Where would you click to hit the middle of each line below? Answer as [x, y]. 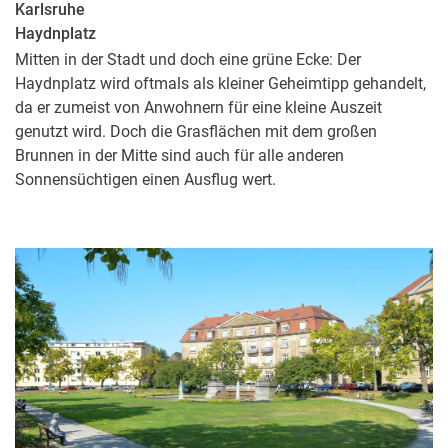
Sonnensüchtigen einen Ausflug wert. [145, 179]
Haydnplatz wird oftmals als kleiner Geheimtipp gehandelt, [220, 83]
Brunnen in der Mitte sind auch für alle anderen [179, 155]
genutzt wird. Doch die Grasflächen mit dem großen [196, 131]
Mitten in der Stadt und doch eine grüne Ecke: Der [188, 59]
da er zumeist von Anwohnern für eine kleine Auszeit [198, 107]
